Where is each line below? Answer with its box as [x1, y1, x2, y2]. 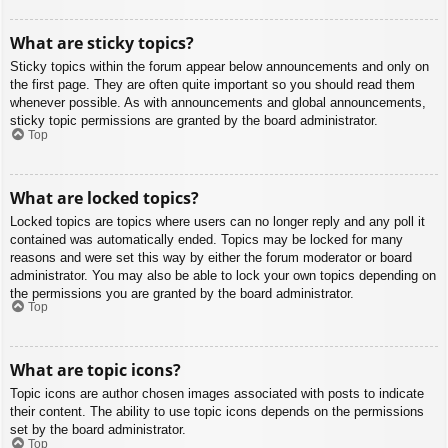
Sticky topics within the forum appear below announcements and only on [10, 59, 429, 75]
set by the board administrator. [10, 422, 186, 438]
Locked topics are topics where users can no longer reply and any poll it [10, 213, 425, 229]
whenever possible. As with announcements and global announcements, [10, 95, 426, 111]
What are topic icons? [10, 359, 181, 382]
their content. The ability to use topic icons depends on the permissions [10, 404, 424, 420]
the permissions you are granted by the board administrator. [10, 285, 354, 301]
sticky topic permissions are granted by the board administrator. [10, 113, 378, 129]
